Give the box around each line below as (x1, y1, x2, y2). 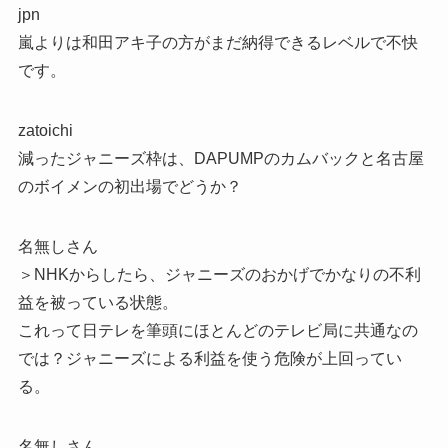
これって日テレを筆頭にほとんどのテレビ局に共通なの (17, 322, 418, 340)
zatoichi (17, 122, 73, 140)
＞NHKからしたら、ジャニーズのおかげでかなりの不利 (17, 266, 421, 284)
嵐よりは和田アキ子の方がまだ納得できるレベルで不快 (17, 34, 418, 52)
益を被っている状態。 (17, 294, 178, 312)
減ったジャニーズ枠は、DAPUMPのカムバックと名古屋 (17, 150, 424, 168)
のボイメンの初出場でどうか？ (17, 178, 242, 196)
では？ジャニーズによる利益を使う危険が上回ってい (17, 350, 402, 368)
